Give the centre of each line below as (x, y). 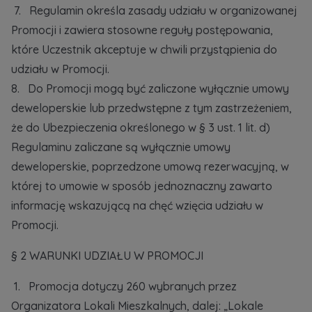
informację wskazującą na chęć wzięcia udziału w (137, 205)
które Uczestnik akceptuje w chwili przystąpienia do (144, 49)
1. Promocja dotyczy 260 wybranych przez (125, 286)
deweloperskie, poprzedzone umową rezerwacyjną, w (150, 166)
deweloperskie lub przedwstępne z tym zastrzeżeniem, (151, 108)
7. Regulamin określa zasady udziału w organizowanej (154, 10)
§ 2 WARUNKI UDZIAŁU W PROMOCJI (107, 256)
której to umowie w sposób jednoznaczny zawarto (142, 186)
